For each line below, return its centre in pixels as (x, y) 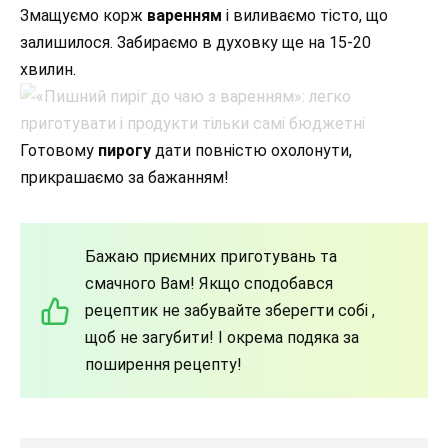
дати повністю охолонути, (251, 151)
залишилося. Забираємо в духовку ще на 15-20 (195, 43)
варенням (184, 16)
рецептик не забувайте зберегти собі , (230, 311)
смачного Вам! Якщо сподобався (209, 284)
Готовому (59, 151)
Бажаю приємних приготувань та (211, 257)
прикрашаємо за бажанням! (124, 178)
